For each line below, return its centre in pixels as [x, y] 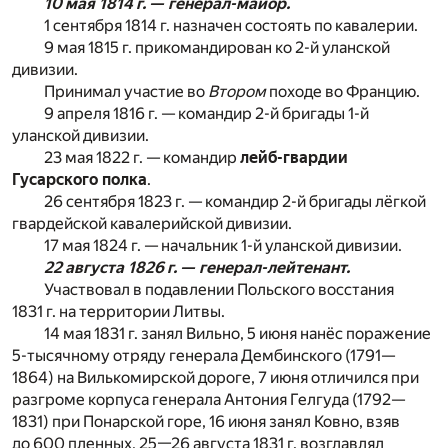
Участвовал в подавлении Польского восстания [219, 289]
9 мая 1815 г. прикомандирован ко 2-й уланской [217, 47]
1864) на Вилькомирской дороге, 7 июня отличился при [215, 377]
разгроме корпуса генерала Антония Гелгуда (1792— [208, 399]
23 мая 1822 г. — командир [142, 157]
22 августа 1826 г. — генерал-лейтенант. [197, 267]
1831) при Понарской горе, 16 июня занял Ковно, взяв [206, 421]
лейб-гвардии [294, 157]
